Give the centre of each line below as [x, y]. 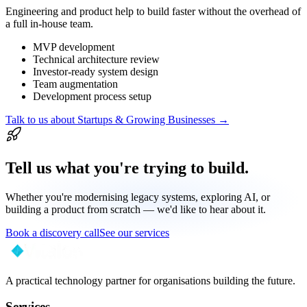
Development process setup [92, 96]
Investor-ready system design [96, 71]
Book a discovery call [52, 232]
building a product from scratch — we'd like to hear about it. [136, 209]
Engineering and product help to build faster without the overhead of [153, 11]
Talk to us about [41, 119]
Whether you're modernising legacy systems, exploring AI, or [138, 197]
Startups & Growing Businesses [146, 119]
